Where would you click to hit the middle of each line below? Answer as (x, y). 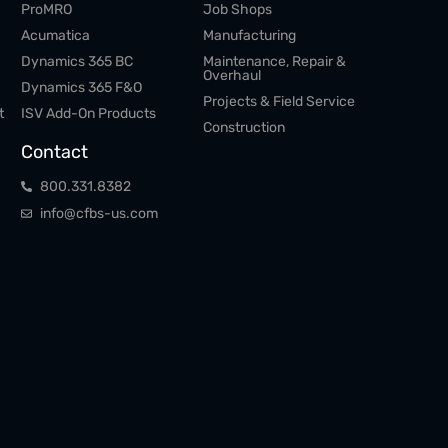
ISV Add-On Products (89, 113)
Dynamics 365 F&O (82, 87)
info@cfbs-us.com (99, 213)
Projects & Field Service (278, 101)
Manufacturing (249, 35)
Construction (243, 127)
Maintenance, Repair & (274, 61)
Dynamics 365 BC (77, 61)
